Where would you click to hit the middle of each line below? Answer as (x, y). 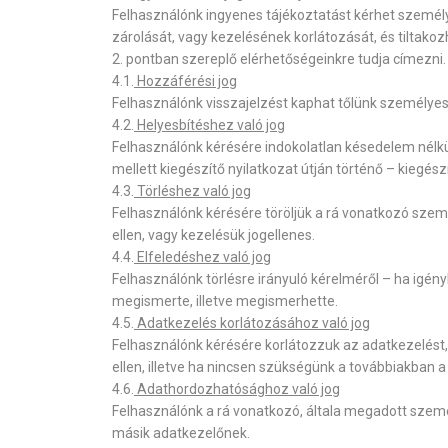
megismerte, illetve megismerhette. (225, 301)
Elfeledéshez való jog (202, 257)
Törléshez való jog (192, 191)
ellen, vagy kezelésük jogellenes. (213, 235)
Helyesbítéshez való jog (209, 125)
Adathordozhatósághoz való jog (237, 389)
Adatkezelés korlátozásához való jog (252, 323)
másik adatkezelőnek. (181, 433)
